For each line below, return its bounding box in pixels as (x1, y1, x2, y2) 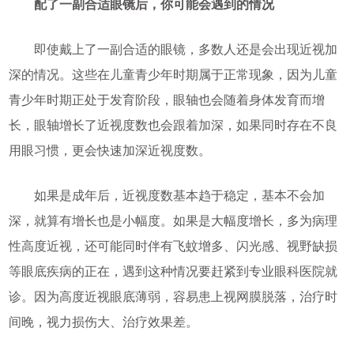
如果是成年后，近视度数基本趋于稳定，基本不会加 (8, 189, 325, 203)
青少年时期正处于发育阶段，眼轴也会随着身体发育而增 (8, 93, 325, 107)
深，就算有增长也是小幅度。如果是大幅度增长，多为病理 (8, 214, 337, 228)
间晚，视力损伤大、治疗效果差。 (8, 315, 198, 330)
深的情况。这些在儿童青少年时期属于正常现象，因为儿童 (8, 68, 337, 82)
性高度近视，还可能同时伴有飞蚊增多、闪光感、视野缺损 (8, 239, 337, 254)
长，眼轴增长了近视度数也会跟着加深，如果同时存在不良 (8, 119, 337, 133)
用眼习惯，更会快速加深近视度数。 (8, 144, 211, 158)
